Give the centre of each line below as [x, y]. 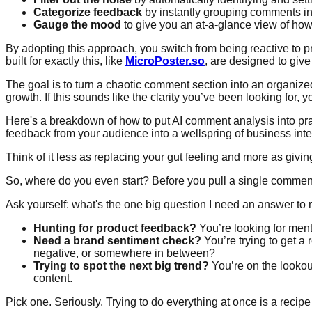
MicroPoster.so [165, 61]
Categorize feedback [88, 12]
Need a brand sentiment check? [117, 240]
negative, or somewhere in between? [124, 253]
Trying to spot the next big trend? [121, 265]
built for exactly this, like [65, 61]
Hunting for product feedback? [115, 228]
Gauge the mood [77, 24]
